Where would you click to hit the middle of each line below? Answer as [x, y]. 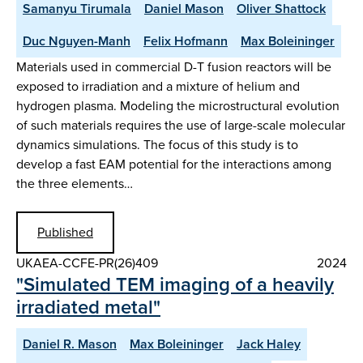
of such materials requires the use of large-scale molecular [181, 126]
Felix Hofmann [186, 41]
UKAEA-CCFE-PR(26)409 [87, 263]
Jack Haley [269, 344]
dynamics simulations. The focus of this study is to [157, 145]
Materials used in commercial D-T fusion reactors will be [174, 67]
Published [65, 232]
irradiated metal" [88, 307]
